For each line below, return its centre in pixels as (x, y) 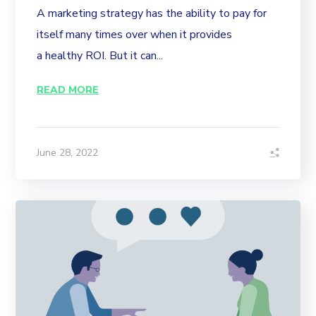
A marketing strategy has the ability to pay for (152, 13)
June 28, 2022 (68, 152)
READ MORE (68, 90)
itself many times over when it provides (135, 34)
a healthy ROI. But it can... (100, 55)
